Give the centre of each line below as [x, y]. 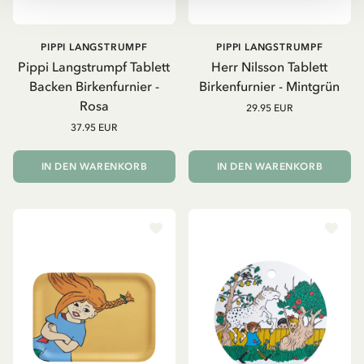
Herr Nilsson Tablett [270, 67]
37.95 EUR [94, 128]
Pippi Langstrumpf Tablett [94, 67]
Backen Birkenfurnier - [94, 87]
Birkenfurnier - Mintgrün [270, 87]
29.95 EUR [270, 108]
